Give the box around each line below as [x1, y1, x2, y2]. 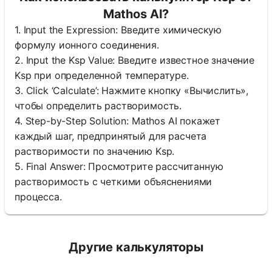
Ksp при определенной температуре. [15, 69, 189, 81]
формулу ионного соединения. [15, 38, 159, 51]
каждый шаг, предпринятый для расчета [15, 129, 207, 142]
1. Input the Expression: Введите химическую [15, 23, 222, 36]
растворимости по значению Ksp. [15, 144, 175, 157]
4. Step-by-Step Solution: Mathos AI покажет [15, 114, 221, 127]
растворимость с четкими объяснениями [15, 175, 212, 188]
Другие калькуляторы [69, 239, 203, 254]
